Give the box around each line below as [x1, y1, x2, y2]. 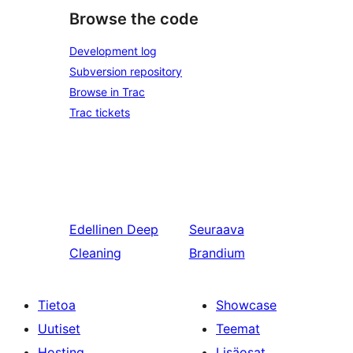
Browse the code [69, 9, 199, 28]
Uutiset [38, 321, 80, 337]
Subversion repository [69, 65, 182, 79]
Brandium [188, 245, 245, 262]
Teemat [216, 321, 260, 337]
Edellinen [69, 221, 123, 238]
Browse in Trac [69, 85, 145, 99]
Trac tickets [69, 106, 130, 120]
